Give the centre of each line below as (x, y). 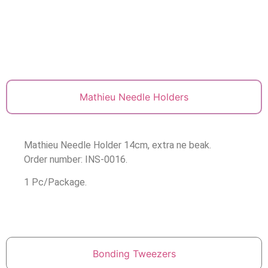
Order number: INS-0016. (76, 159)
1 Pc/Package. (55, 182)
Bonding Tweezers (134, 253)
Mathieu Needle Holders (134, 97)
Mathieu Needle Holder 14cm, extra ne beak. (118, 145)
